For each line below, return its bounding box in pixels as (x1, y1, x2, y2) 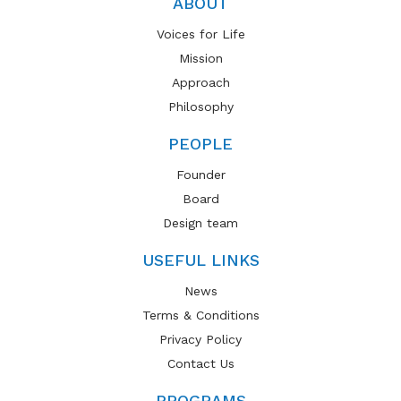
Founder (175, 167, 226, 182)
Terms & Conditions (141, 308, 260, 322)
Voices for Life (156, 27, 245, 41)
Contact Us (166, 356, 235, 371)
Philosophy (167, 99, 234, 114)
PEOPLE (168, 134, 233, 153)
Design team (163, 216, 238, 230)
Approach (171, 75, 230, 90)
